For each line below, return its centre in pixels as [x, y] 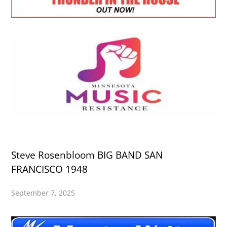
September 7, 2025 [43, 193]
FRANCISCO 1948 [50, 169]
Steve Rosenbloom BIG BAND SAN [87, 155]
